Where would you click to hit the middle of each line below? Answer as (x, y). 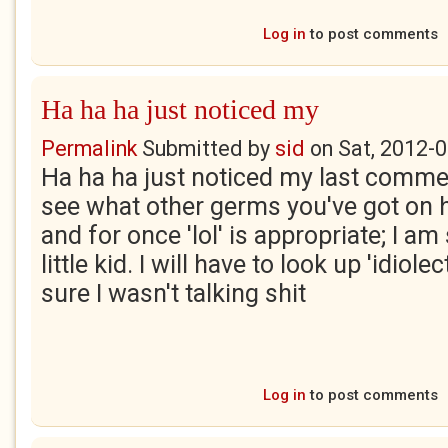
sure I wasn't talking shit (173, 293)
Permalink (89, 148)
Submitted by (206, 148)
